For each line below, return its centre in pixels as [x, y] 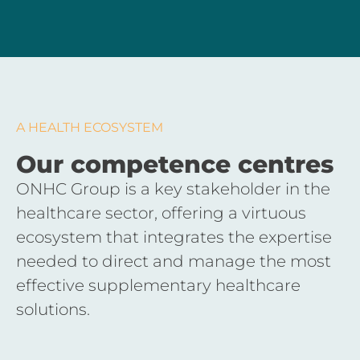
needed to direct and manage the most [174, 262]
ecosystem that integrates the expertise [174, 237]
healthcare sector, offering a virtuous [161, 213]
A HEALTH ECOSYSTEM [90, 128]
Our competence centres [175, 165]
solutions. [53, 310]
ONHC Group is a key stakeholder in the [173, 189]
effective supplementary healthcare [158, 286]
